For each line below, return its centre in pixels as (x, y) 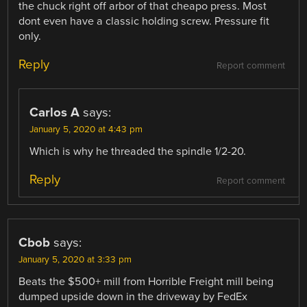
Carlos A (55, 113)
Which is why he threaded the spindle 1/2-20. (138, 152)
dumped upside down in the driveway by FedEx (133, 297)
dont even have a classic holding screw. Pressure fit (144, 22)
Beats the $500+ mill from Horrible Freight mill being (146, 282)
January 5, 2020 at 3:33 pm (75, 260)
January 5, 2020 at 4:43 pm (86, 130)
